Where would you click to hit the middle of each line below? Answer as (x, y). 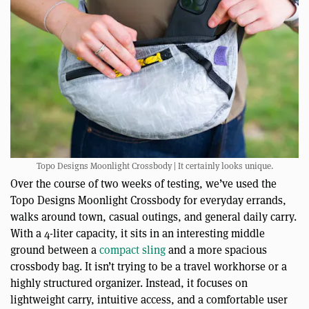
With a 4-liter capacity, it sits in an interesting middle (138, 233)
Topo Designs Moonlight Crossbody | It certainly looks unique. (154, 166)
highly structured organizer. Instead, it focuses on (129, 283)
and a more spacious (216, 250)
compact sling (132, 250)
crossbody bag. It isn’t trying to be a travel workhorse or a (149, 266)
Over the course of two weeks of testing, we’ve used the (143, 183)
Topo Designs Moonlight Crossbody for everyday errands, (148, 200)
